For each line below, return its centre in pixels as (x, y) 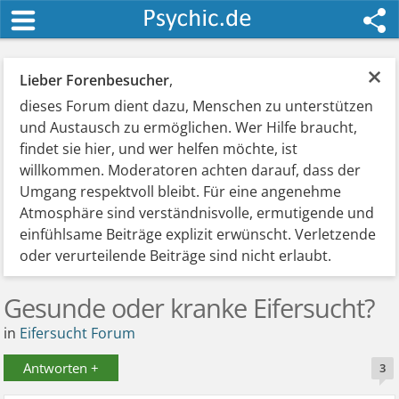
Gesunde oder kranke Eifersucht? (190, 308)
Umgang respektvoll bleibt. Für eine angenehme (181, 191)
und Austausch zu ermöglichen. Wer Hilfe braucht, (189, 127)
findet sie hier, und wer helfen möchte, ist (159, 149)
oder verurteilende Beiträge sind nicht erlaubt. (176, 256)
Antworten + (61, 368)
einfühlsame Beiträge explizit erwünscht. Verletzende (198, 234)
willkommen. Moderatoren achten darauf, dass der (191, 170)
